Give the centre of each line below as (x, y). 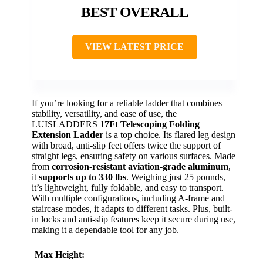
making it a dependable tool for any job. (105, 230)
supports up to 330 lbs (82, 177)
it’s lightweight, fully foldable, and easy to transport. (128, 188)
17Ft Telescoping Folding (150, 124)
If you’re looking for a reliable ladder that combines (127, 103)
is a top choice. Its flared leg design (169, 135)
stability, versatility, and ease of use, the (104, 114)
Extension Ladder (68, 135)
